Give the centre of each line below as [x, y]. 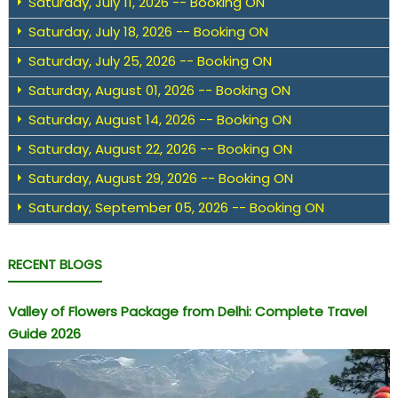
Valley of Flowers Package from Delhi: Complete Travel [187, 312]
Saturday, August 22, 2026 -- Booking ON [160, 149]
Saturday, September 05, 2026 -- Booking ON [176, 208]
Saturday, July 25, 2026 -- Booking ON [150, 61]
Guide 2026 [44, 334]
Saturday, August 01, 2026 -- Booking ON [159, 91]
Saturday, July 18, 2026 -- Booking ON [148, 32]
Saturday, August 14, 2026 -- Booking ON [159, 120]
